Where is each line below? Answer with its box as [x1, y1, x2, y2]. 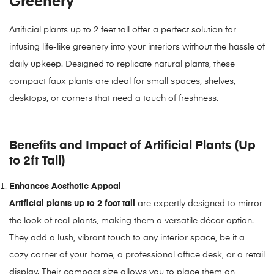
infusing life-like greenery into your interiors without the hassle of [9, 42, 265, 51]
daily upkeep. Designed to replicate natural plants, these [9, 59, 235, 68]
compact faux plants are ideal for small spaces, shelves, [9, 76, 235, 86]
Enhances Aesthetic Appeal [9, 182, 121, 191]
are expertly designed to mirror [135, 199, 262, 208]
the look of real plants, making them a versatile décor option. [9, 216, 254, 225]
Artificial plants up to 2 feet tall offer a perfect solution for [9, 25, 236, 34]
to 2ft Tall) [9, 154, 65, 167]
